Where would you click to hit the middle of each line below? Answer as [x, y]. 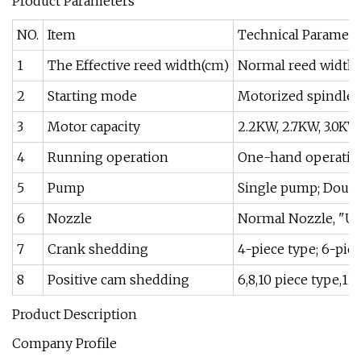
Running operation [108, 157]
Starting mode [92, 96]
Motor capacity [94, 127]
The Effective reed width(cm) [138, 65]
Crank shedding [98, 249]
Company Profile [64, 343]
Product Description [75, 314]
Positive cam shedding [118, 280]
